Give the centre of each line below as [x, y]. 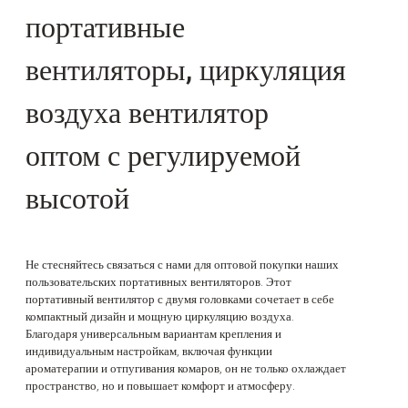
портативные [105, 27]
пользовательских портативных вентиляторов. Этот [158, 282]
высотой [77, 199]
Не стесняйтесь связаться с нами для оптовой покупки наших [182, 265]
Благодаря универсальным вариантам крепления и [153, 334]
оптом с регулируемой [163, 156]
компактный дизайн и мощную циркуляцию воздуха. [160, 317]
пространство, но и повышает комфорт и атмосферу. [160, 386]
